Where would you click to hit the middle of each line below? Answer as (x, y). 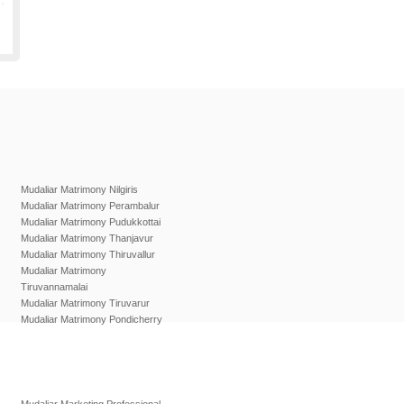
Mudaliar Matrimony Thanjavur (87, 238)
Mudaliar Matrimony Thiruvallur (88, 254)
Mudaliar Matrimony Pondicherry (92, 319)
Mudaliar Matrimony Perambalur (90, 206)
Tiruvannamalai (54, 287)
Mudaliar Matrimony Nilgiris (79, 189)
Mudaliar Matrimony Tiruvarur (85, 303)
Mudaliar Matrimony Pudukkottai (91, 222)
